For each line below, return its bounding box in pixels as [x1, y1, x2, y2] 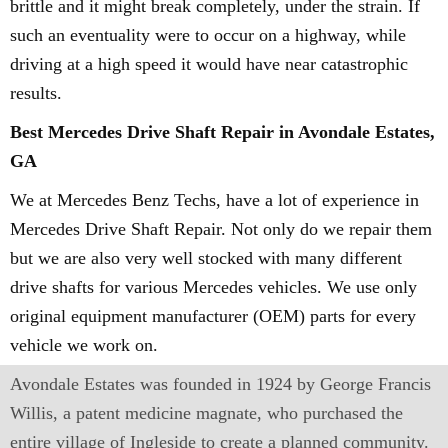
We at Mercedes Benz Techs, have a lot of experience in [10, 190, 419, 210]
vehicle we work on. [10, 335, 158, 355]
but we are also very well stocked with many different [10, 248, 402, 268]
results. [10, 83, 62, 103]
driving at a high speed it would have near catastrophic [10, 54, 408, 74]
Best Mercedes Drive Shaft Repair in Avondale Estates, [10, 122, 435, 142]
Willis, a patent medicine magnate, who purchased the [10, 403, 403, 423]
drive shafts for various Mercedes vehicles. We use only [10, 277, 417, 297]
